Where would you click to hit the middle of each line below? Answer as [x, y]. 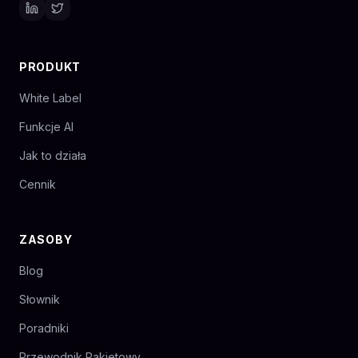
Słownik [40, 300]
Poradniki [44, 328]
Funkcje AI [46, 127]
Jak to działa [53, 156]
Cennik [38, 185]
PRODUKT [50, 67]
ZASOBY [46, 240]
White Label [50, 98]
